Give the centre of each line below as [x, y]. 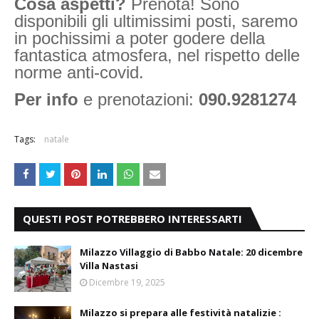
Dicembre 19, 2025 [127, 283]
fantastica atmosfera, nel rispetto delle [157, 56]
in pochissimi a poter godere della [140, 38]
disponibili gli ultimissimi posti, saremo [156, 21]
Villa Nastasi [109, 266]
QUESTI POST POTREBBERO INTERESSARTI [132, 219]
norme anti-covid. [82, 73]
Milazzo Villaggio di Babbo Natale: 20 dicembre [191, 252]
